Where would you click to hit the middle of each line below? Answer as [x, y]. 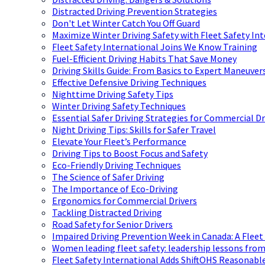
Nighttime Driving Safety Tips [113, 94]
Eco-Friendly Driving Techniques [117, 165]
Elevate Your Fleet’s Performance [119, 142]
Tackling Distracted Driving [107, 213]
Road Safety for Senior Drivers [112, 224]
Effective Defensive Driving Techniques [129, 83]
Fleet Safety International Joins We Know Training [155, 47]
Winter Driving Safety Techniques [119, 106]
